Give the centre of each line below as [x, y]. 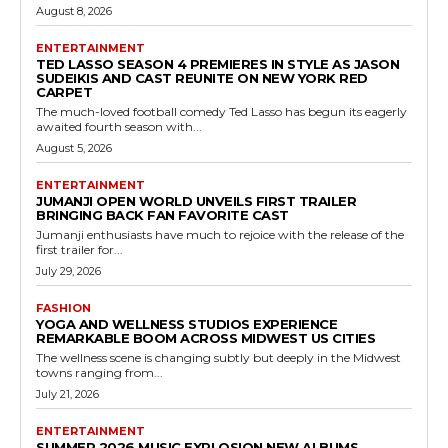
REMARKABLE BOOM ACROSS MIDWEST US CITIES [205, 337]
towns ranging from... [99, 372]
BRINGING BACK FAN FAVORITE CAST [162, 214]
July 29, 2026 [68, 270]
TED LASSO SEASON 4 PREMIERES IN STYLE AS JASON [217, 63]
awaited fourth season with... [119, 126]
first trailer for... [79, 249]
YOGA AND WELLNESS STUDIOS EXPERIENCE [186, 323]
